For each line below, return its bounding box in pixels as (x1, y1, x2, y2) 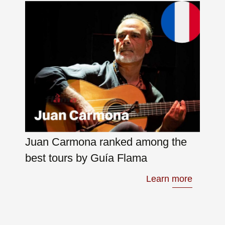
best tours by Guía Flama (25, 152, 147, 165)
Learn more (146, 174, 192, 184)
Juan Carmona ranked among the (25, 136, 187, 149)
